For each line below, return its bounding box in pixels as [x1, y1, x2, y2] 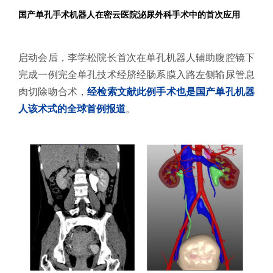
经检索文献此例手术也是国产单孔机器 [87, 87, 255, 97]
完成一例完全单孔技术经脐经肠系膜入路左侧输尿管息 [18, 69, 255, 80]
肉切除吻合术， [18, 87, 88, 97]
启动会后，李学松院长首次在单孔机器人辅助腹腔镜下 [18, 52, 255, 63]
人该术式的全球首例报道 [18, 104, 126, 115]
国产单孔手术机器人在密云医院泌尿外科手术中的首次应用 [18, 10, 240, 20]
